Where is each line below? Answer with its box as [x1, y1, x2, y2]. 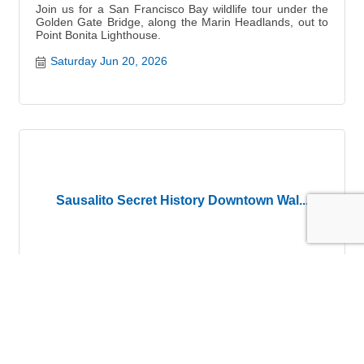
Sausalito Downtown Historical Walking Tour [36, 297, 259, 311]
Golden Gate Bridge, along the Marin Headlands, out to [36, 15, 328, 28]
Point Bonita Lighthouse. [36, 28, 161, 41]
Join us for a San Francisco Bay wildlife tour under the [36, 2, 328, 15]
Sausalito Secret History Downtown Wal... [55, 193, 309, 208]
